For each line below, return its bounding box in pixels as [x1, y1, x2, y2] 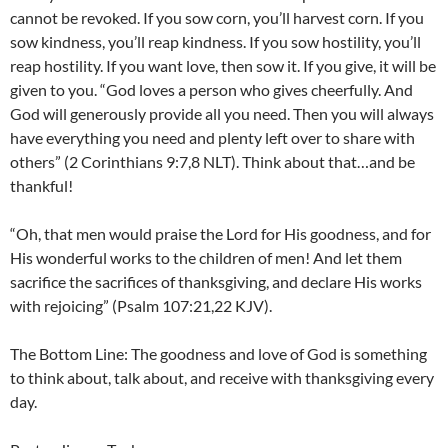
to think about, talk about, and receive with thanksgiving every [10, 367, 434, 387]
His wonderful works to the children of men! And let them [10, 247, 402, 267]
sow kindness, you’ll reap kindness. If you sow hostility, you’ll [10, 31, 421, 51]
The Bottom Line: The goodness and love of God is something [10, 343, 427, 363]
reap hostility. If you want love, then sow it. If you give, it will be [10, 55, 436, 75]
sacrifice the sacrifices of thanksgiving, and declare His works [10, 271, 422, 291]
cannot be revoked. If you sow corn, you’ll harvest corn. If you [10, 7, 424, 27]
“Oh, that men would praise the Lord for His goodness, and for [10, 223, 431, 243]
